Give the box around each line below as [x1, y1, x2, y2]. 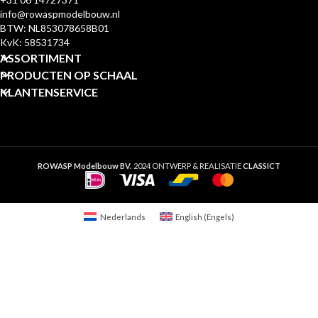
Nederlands [99, 212, 146, 221]
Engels [206, 212, 231, 221]
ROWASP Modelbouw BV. [38, 160, 133, 170]
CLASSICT [243, 160, 280, 170]
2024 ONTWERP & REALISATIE [133, 160, 243, 170]
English [175, 212, 202, 221]
